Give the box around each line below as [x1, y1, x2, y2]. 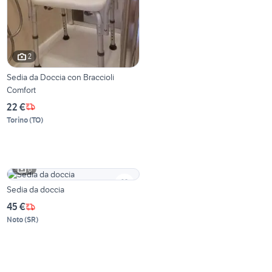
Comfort [7, 84, 36, 95]
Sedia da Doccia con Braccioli [7, 71, 115, 83]
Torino [7, 115, 29, 124]
